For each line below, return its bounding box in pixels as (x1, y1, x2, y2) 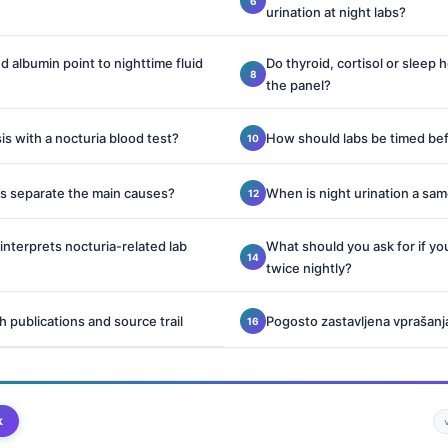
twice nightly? (266, 260, 352, 276)
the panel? (266, 77, 331, 93)
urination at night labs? (266, 4, 406, 20)
